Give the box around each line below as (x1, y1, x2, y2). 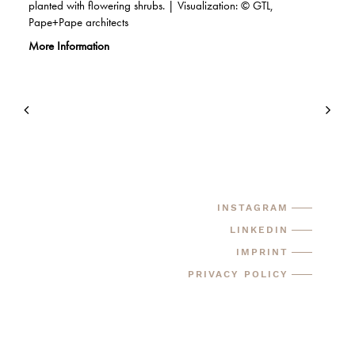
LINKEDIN (230, 224, 288, 235)
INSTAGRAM (217, 202, 288, 213)
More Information (29, 38, 109, 54)
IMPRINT (236, 246, 288, 258)
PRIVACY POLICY (188, 269, 288, 280)
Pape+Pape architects (29, 14, 128, 30)
